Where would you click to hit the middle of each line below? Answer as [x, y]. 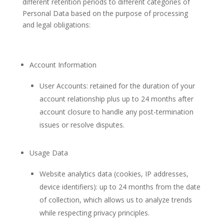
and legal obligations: [56, 25]
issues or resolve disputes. [82, 125]
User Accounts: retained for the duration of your [117, 86]
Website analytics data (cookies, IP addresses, [114, 174]
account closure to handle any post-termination [116, 112]
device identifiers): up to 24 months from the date [120, 187]
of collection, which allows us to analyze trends [115, 200]
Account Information [63, 65]
